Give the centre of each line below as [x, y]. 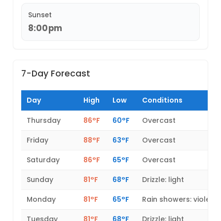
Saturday [43, 160]
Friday [38, 140]
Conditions [163, 100]
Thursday [44, 121]
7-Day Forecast [56, 74]
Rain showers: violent [180, 200]
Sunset [40, 15]
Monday [41, 200]
